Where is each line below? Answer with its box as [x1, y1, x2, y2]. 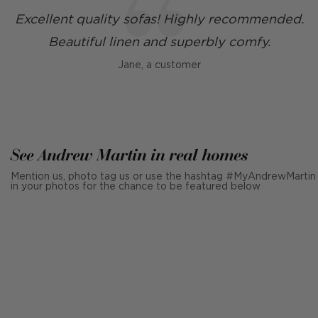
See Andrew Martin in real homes [11, 144, 248, 165]
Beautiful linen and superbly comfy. [48, 37, 270, 48]
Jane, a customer [117, 61, 201, 70]
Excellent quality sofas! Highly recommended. [14, 14, 304, 26]
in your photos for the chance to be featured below [11, 182, 261, 191]
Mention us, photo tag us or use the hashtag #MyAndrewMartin [11, 172, 316, 181]
